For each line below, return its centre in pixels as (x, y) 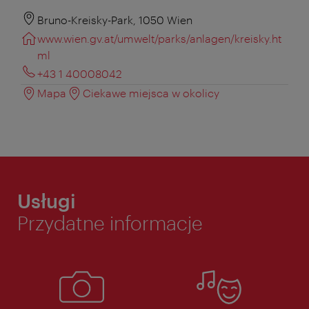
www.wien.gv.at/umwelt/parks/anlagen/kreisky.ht (159, 38)
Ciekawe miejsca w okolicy (151, 92)
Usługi (47, 200)
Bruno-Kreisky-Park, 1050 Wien (115, 19)
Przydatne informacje (110, 222)
